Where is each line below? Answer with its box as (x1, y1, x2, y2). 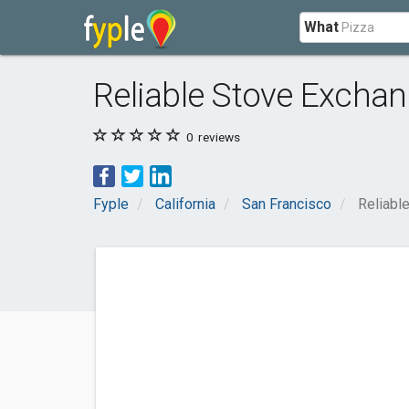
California (155, 195, 215, 213)
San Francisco (242, 195, 331, 213)
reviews (195, 130, 240, 144)
